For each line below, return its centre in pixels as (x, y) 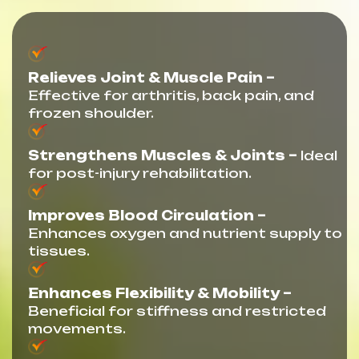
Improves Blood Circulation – (147, 215)
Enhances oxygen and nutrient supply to (185, 233)
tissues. (59, 250)
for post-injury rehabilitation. (140, 173)
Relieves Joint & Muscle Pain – (151, 77)
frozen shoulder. (91, 113)
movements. (77, 328)
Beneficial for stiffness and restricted (177, 311)
